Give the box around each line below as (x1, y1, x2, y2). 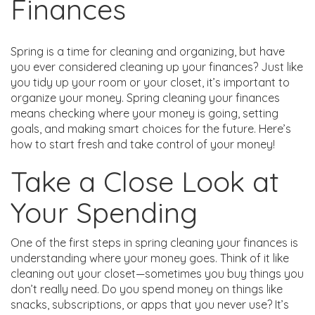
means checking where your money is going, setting (11, 105, 278, 120)
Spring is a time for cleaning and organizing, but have (11, 44, 285, 58)
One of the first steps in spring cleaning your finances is (11, 235, 298, 250)
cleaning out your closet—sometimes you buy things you (11, 266, 304, 281)
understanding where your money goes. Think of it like (11, 250, 289, 265)
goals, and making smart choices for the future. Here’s (11, 121, 291, 136)
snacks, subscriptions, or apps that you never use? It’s (11, 297, 289, 311)
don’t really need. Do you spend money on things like (11, 281, 283, 296)
